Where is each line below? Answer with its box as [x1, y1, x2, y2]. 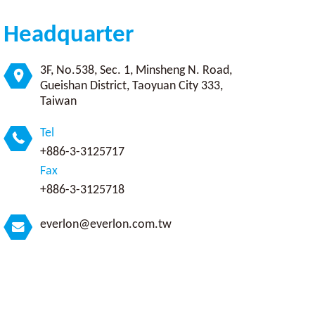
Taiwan [39, 95, 77, 109]
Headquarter [3, 23, 134, 49]
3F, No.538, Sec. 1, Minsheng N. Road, [39, 64, 232, 78]
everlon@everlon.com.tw [39, 218, 172, 232]
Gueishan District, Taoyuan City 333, [39, 79, 223, 94]
